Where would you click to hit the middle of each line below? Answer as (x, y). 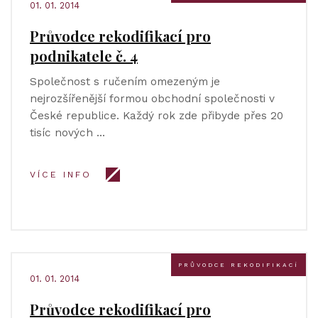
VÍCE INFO (61, 175)
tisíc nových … (67, 133)
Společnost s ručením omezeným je (125, 82)
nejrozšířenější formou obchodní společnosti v (152, 99)
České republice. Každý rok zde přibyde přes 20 (157, 116)
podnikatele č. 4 (84, 56)
